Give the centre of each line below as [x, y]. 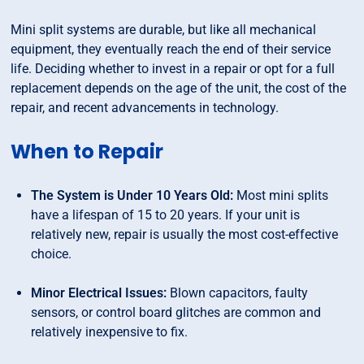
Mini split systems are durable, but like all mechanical [164, 30]
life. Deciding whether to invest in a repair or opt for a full [173, 69]
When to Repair [87, 152]
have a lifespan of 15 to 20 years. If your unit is [166, 215]
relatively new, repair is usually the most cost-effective [185, 235]
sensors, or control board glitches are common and [176, 313]
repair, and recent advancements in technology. [145, 108]
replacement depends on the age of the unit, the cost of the [179, 89]
